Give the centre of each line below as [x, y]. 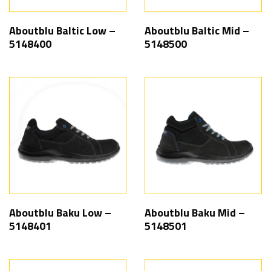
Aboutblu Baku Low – [60, 213]
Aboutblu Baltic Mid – [197, 31]
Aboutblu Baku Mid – [195, 213]
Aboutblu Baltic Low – [62, 31]
